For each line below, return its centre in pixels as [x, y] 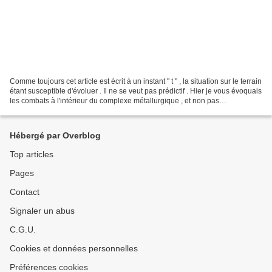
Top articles [32, 154]
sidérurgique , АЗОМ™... [50, 110]
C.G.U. [23, 229]
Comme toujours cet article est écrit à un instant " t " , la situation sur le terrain [136, 81]
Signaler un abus [42, 211]
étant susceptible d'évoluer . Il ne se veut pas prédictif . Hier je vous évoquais [136, 91]
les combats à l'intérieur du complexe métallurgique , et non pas [114, 100]
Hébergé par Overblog [55, 135]
